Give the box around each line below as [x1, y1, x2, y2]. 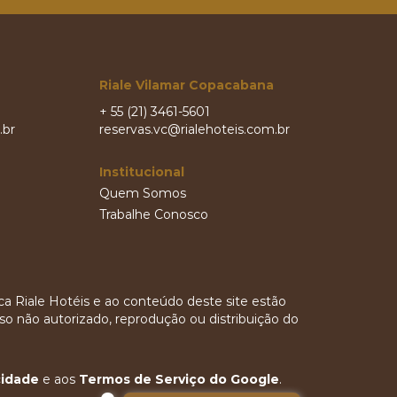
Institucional [98, 163, 184, 180]
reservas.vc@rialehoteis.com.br [98, 121, 290, 137]
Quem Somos [98, 184, 186, 201]
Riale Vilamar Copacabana [98, 76, 274, 93]
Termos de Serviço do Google [78, 370, 279, 387]
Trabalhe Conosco [98, 206, 208, 222]
